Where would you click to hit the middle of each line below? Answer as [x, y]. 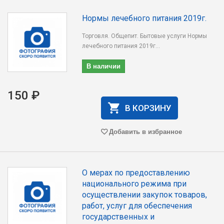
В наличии [104, 66]
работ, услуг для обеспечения [137, 206]
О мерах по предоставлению [136, 173]
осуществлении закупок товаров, [145, 195]
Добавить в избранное [145, 131]
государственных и [118, 217]
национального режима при [134, 184]
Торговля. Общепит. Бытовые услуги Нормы [145, 36]
